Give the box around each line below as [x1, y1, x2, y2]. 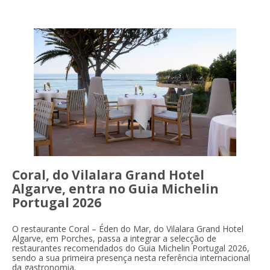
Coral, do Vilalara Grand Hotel [12, 166, 204, 183]
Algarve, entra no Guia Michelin [12, 180, 219, 197]
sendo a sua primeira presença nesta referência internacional [12, 251, 250, 263]
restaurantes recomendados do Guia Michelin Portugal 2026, [12, 242, 250, 254]
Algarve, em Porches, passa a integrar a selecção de [12, 232, 216, 244]
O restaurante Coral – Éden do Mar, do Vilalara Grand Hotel [12, 222, 243, 234]
